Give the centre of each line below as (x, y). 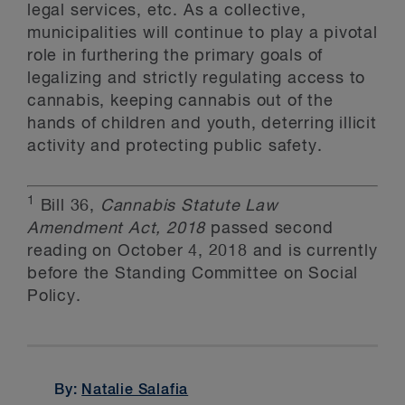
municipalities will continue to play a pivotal (202, 33)
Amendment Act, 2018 (117, 229)
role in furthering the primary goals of (175, 56)
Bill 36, (67, 206)
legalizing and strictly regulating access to (197, 79)
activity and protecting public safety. (175, 146)
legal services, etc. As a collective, (167, 11)
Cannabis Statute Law (189, 206)
